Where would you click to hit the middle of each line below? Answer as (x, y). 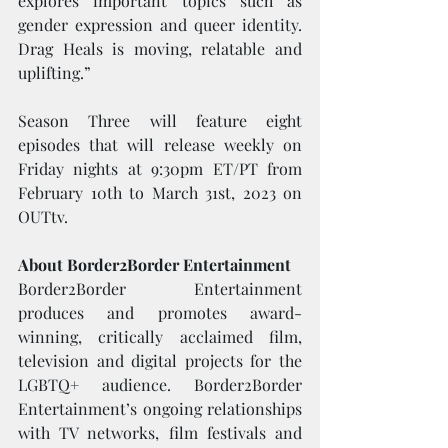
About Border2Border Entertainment (154, 264)
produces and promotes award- (160, 312)
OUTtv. (43, 216)
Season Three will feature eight (160, 120)
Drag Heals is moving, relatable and (160, 48)
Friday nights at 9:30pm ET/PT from (160, 168)
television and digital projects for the (160, 360)
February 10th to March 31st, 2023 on (160, 192)
